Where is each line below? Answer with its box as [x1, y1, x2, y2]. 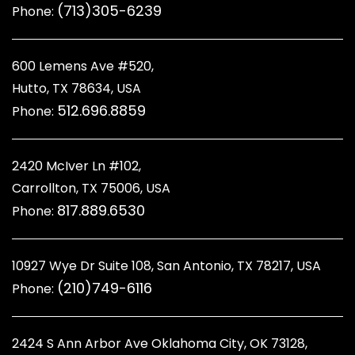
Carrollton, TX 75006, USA [12, 178, 170, 197]
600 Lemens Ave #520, [12, 56, 154, 75]
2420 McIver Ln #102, [12, 156, 141, 175]
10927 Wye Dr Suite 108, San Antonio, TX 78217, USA [12, 256, 321, 275]
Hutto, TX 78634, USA [12, 78, 141, 97]
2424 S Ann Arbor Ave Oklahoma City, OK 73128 [12, 334, 305, 353]
